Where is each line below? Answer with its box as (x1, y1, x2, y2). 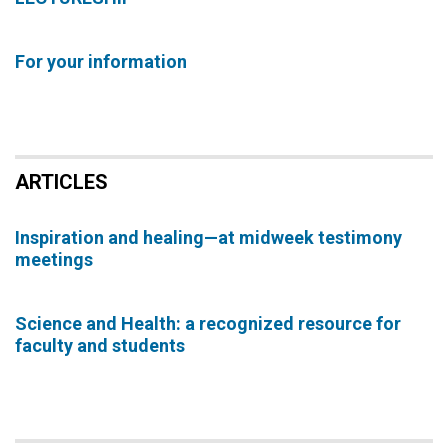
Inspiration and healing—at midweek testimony (15, 227, 402, 248)
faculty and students (15, 335, 185, 356)
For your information (15, 51, 187, 72)
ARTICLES (15, 170, 108, 194)
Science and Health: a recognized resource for (15, 313, 401, 334)
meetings (15, 249, 93, 270)
